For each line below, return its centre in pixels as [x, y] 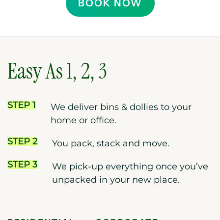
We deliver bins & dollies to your [121, 107]
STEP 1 [22, 105]
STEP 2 [22, 142]
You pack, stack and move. [111, 144]
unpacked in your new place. [116, 180]
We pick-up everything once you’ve [130, 167]
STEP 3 [22, 165]
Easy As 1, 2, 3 [57, 71]
